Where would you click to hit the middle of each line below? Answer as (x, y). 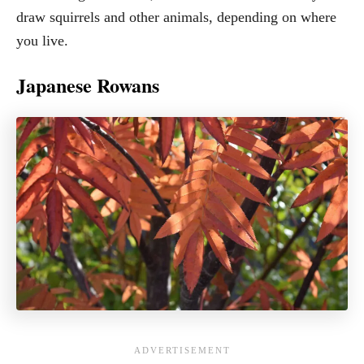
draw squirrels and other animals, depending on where (176, 17)
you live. (42, 40)
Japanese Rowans (88, 84)
